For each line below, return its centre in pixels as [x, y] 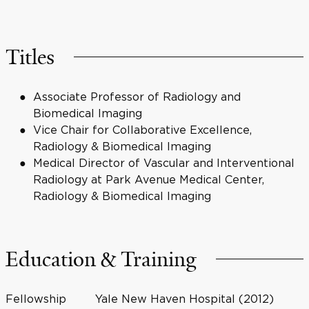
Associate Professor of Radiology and [137, 97]
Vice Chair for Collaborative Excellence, [142, 130]
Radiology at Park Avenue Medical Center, [149, 179]
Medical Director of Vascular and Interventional [164, 163]
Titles [30, 57]
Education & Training [101, 259]
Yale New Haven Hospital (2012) [184, 299]
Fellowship [36, 299]
